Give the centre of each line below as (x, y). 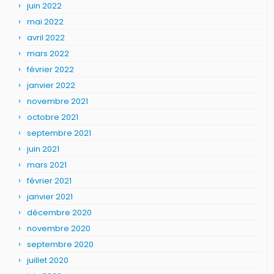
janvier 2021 (50, 197)
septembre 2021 (59, 133)
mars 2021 (47, 165)
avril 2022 (46, 38)
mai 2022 (45, 22)
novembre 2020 (59, 228)
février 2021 (49, 181)
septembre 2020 (60, 244)
